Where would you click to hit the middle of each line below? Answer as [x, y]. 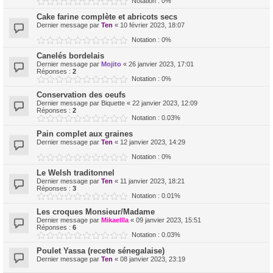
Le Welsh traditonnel [76, 173]
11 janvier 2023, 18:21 [152, 181]
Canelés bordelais [70, 56]
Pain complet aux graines [85, 134]
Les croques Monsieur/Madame [96, 212]
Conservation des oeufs [81, 95]
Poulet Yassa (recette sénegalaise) [101, 251]
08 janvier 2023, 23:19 [153, 259]
